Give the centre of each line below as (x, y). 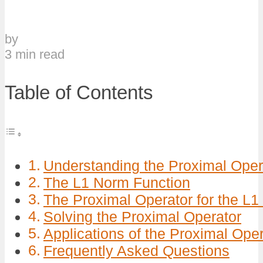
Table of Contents (79, 92)
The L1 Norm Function (117, 183)
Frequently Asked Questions (136, 251)
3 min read (35, 54)
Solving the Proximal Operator (142, 217)
